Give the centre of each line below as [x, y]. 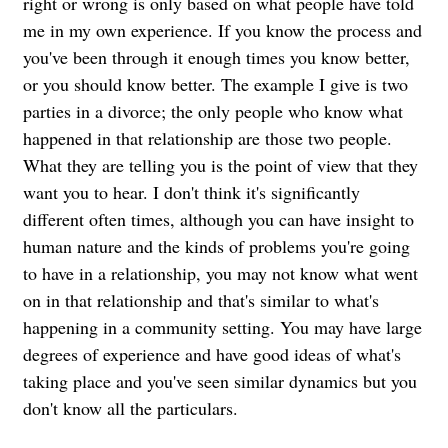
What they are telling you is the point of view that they [220, 164]
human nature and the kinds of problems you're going [216, 245]
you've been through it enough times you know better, [216, 56]
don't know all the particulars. [130, 407]
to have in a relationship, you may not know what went [220, 272]
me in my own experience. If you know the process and [222, 29]
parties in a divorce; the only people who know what [213, 110]
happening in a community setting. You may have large [222, 326]
